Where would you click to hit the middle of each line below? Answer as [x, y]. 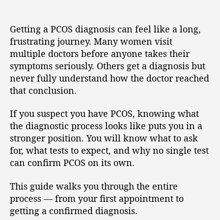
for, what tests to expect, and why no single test [109, 150]
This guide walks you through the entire [94, 186]
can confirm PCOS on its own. [72, 163]
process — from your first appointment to [97, 198]
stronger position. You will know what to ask [104, 138]
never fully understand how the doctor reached [110, 78]
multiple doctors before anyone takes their [100, 53]
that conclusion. [43, 90]
